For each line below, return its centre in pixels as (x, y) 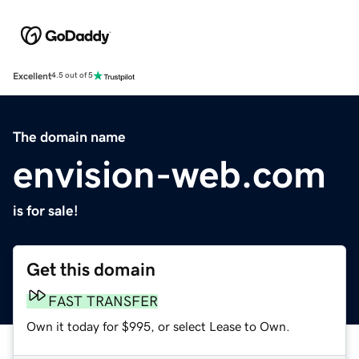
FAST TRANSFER (103, 301)
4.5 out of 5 (72, 76)
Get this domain (91, 269)
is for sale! (46, 210)
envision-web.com (169, 173)
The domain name (69, 137)
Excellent (32, 76)
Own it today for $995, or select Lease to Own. (158, 326)
